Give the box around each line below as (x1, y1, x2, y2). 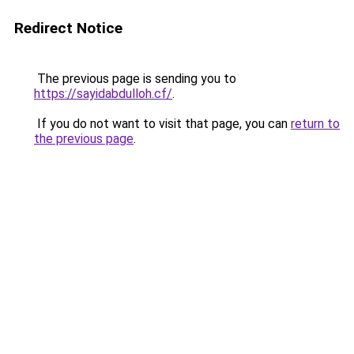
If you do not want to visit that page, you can (34, 116, 291, 131)
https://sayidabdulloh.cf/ (34, 86, 172, 101)
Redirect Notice (14, 19, 122, 37)
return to (291, 116, 340, 131)
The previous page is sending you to (34, 71, 236, 86)
